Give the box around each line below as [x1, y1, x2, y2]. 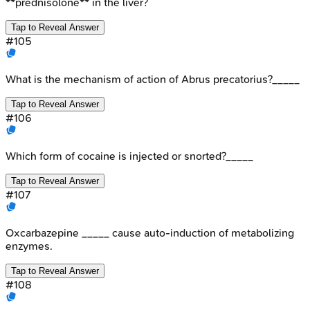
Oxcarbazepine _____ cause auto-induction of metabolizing [6, 226, 294, 239]
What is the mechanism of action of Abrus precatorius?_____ [6, 72, 300, 86]
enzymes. [6, 239, 53, 253]
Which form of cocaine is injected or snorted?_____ [6, 149, 253, 163]
